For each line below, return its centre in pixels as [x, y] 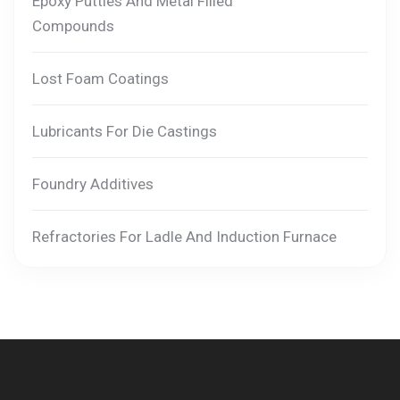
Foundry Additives [93, 184]
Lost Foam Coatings [100, 79]
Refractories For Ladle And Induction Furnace [184, 237]
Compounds [73, 26]
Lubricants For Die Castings [125, 132]
